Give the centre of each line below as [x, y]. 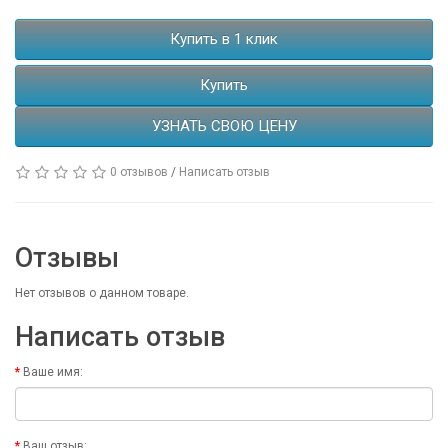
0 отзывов [139, 172]
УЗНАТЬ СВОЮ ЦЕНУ [224, 126]
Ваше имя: [53, 372]
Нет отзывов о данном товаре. [102, 293]
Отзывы [67, 258]
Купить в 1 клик [224, 39]
